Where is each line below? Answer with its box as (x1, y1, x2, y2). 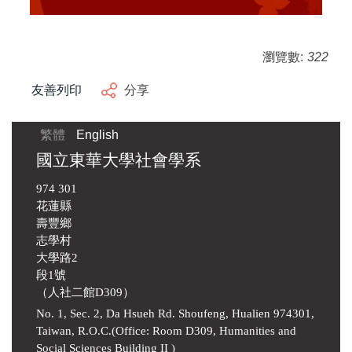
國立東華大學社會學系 (36, 151, 201, 169)
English (76, 127, 119, 141)
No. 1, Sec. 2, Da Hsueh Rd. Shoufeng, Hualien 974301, (36, 306, 314, 320)
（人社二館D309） (36, 285, 134, 299)
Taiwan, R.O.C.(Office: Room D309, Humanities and (36, 324, 296, 337)
